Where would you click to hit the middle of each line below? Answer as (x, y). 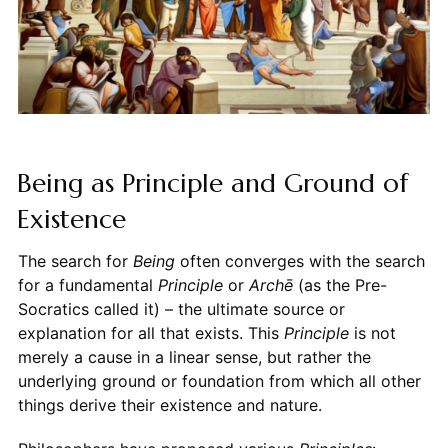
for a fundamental (87, 285)
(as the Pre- (339, 285)
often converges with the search (299, 261)
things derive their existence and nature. (169, 405)
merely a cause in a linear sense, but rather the (194, 357)
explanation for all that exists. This (150, 333)
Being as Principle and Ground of (212, 183)
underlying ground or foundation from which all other (219, 381)
